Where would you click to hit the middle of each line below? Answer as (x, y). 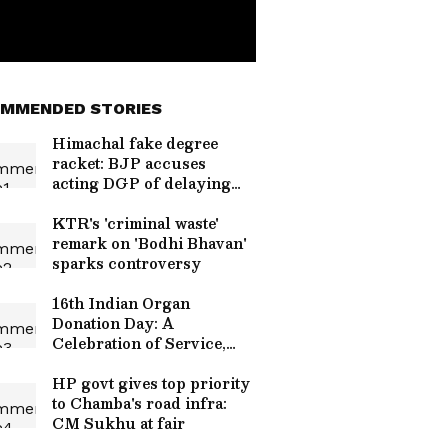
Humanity (90, 363)
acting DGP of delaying (141, 183)
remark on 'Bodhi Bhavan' (149, 243)
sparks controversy (126, 263)
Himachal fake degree (135, 143)
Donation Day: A (113, 323)
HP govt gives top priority (151, 383)
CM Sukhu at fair (118, 423)
